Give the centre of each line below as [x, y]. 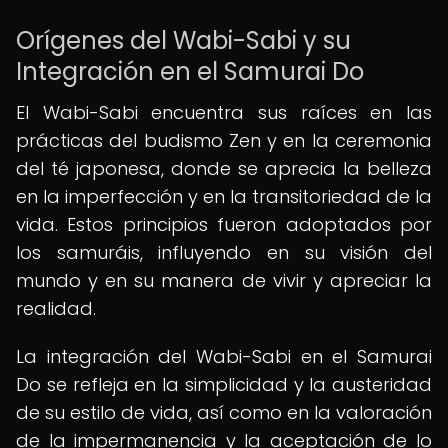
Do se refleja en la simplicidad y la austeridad [224, 384]
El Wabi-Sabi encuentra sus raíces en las [224, 112]
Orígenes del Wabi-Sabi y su [183, 40]
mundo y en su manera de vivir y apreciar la [224, 280]
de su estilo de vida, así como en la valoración [224, 412]
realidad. [56, 308]
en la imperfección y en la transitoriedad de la [224, 196]
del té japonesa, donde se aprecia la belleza [224, 168]
